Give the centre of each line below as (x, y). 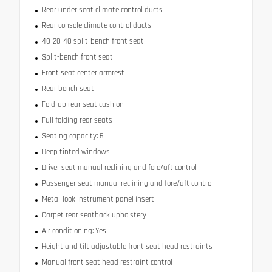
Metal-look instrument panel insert (98, 199)
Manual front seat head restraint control (107, 262)
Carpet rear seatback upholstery (94, 215)
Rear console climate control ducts (96, 25)
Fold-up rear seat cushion (83, 104)
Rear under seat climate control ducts (102, 9)
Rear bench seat (68, 88)
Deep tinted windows (76, 151)
